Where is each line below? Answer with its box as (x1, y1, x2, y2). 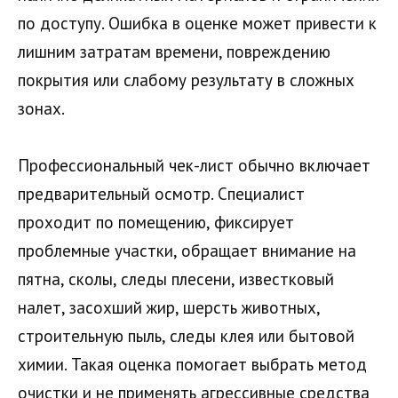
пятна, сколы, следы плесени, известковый (18, 268, 334, 291)
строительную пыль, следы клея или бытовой (18, 325, 354, 347)
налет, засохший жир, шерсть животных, (18, 297, 320, 319)
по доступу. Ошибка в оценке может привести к (18, 12, 377, 34)
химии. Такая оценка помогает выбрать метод (18, 354, 367, 376)
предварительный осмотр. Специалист (18, 183, 305, 205)
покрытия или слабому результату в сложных (18, 68, 354, 91)
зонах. (18, 97, 65, 119)
